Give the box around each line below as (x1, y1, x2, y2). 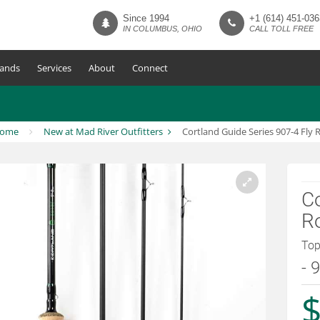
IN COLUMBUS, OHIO (123, 24, 202, 33)
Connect (132, 61, 168, 74)
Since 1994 (123, 13, 169, 24)
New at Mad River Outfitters (43, 125, 163, 138)
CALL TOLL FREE (249, 24, 314, 33)
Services (37, 61, 71, 74)
